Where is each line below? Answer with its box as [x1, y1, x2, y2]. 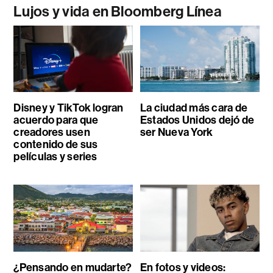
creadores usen [13, 126, 90, 140]
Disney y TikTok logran [13, 101, 124, 115]
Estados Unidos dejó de [140, 113, 255, 127]
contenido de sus [13, 138, 98, 152]
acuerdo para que [13, 113, 99, 127]
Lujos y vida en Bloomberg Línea [13, 2, 222, 20]
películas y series [13, 150, 97, 164]
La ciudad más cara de [140, 101, 247, 115]
